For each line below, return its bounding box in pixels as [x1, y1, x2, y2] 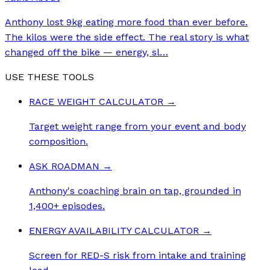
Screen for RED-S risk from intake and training [29, 250, 246, 262]
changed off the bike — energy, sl [5, 46, 160, 58]
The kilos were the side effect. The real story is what [5, 31, 249, 43]
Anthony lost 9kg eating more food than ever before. [5, 16, 248, 28]
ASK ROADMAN [29, 160, 99, 172]
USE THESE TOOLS [5, 71, 94, 83]
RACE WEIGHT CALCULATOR [29, 96, 163, 108]
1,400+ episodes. [29, 200, 105, 212]
